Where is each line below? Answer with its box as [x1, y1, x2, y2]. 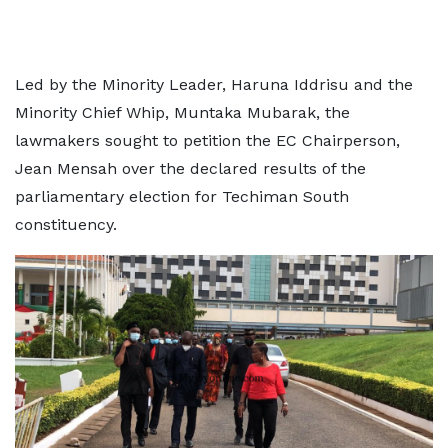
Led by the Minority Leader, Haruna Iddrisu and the [15, 75, 413, 94]
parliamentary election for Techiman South [15, 187, 349, 206]
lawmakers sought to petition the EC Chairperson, [15, 131, 400, 150]
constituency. [15, 215, 117, 234]
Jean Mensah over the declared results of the [15, 159, 366, 178]
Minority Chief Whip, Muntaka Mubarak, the [15, 103, 350, 122]
